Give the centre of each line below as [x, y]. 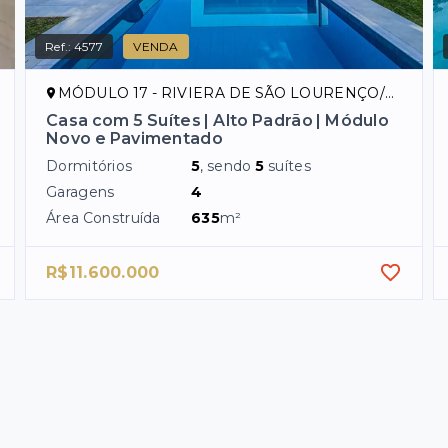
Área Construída [103, 217]
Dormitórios [89, 165]
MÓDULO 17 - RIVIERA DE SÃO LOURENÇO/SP [221, 92]
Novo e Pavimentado [134, 138]
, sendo [228, 165]
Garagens [80, 191]
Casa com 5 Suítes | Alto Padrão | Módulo [217, 120]
